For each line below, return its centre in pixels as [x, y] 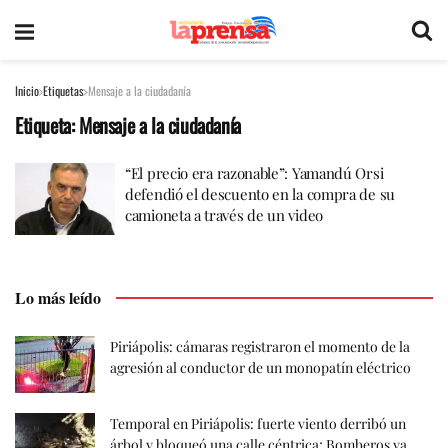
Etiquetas [63, 90]
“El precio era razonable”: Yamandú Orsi [254, 173]
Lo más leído [58, 297]
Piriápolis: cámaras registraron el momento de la [260, 346]
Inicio [27, 90]
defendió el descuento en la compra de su [260, 194]
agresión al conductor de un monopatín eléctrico [260, 367]
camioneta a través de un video [224, 215]
